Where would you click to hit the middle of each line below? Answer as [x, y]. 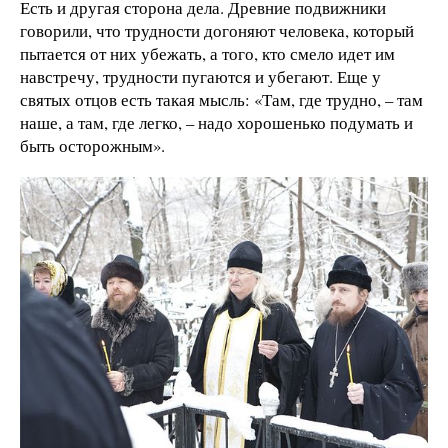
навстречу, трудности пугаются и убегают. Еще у [200, 76]
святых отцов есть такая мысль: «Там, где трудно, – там [221, 99]
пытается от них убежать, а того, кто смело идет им [207, 53]
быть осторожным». [92, 145]
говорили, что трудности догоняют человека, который [217, 30]
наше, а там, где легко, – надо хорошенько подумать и [216, 122]
